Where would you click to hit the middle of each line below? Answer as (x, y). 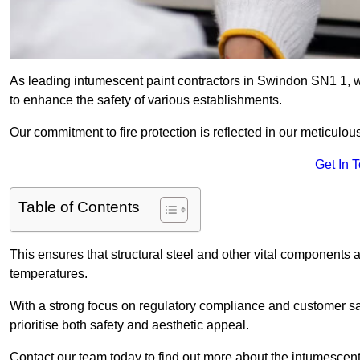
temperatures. (49, 274)
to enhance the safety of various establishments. (146, 100)
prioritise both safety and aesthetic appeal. (129, 325)
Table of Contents (79, 207)
